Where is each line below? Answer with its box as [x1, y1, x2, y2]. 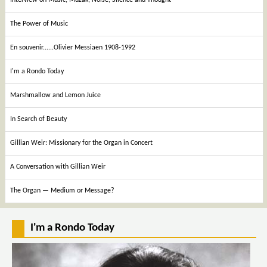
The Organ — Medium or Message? [10, 187, 114, 194]
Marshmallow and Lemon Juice [10, 91, 101, 99]
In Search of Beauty [10, 115, 67, 123]
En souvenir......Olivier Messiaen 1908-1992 [10, 44, 135, 51]
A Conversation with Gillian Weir [10, 163, 105, 170]
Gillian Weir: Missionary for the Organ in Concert [10, 139, 153, 147]
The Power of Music [10, 20, 68, 27]
